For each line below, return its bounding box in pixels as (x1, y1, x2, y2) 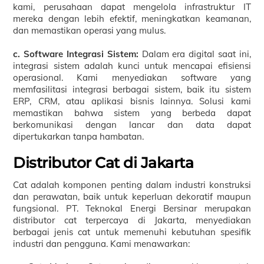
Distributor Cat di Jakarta (13, 154, 194, 172)
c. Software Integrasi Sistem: (13, 48, 138, 60)
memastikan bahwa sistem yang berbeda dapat (13, 107, 251, 118)
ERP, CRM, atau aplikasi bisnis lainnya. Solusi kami (13, 95, 251, 107)
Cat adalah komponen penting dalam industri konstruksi (13, 179, 251, 190)
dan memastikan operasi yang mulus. (13, 25, 166, 37)
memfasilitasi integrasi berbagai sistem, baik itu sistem (13, 83, 251, 95)
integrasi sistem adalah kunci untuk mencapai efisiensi (13, 60, 251, 71)
